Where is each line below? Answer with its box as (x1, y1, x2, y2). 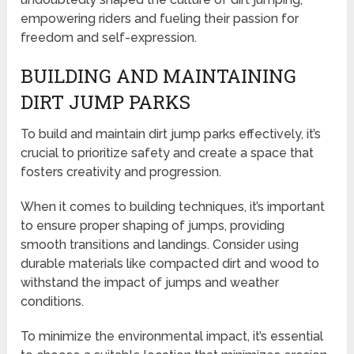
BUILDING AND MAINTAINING (21, 63, 297, 89)
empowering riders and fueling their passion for (21, 11, 299, 27)
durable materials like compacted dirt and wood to (21, 256, 320, 272)
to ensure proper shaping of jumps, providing (21, 218, 285, 234)
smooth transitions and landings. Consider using (21, 237, 299, 253)
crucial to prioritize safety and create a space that (21, 145, 314, 161)
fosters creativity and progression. (21, 164, 222, 180)
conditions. (21, 294, 85, 310)
